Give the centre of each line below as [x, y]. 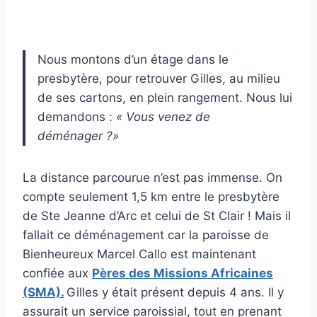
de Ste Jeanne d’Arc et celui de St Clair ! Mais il [157, 215]
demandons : [77, 116]
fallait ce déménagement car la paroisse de [146, 235]
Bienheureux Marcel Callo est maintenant [139, 254]
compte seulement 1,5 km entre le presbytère [151, 196]
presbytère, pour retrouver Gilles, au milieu [159, 78]
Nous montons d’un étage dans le [133, 59]
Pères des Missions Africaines [183, 273]
